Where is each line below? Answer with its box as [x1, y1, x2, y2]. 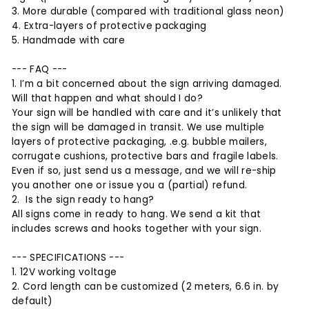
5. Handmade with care [12, 34, 126, 48]
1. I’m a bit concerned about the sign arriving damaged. [12, 77, 282, 91]
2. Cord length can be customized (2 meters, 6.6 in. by [12, 280, 279, 294]
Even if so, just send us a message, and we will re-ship [12, 164, 277, 178]
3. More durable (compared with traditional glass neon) [12, 5, 285, 19]
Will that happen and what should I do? [12, 92, 203, 106]
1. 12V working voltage [12, 266, 117, 279]
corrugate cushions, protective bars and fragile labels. [12, 150, 279, 163]
